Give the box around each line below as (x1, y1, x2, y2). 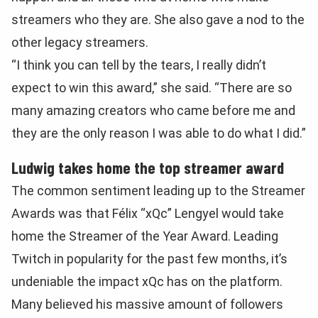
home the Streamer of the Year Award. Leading (11, 228, 278, 243)
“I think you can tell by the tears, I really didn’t (11, 57, 266, 72)
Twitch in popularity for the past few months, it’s (11, 251, 287, 266)
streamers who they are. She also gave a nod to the (11, 11, 305, 27)
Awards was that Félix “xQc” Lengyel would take (11, 205, 284, 221)
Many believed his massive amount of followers (11, 296, 283, 312)
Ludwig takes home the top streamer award (11, 157, 284, 177)
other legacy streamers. (11, 34, 148, 50)
